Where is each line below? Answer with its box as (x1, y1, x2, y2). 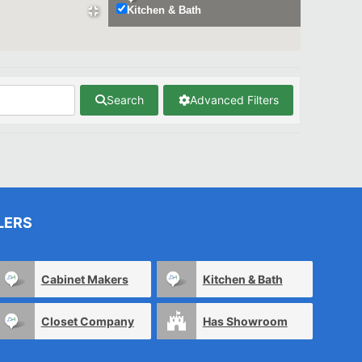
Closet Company (40, 314, 134, 328)
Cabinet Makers (40, 271, 128, 286)
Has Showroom (202, 314, 288, 328)
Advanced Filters (189, 93, 279, 107)
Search (106, 93, 144, 107)
